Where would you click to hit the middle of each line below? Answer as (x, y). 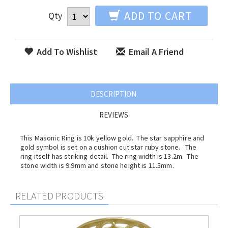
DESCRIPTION (113, 94)
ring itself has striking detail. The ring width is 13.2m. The (109, 156)
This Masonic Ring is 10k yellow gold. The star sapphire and (112, 138)
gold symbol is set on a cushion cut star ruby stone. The (109, 147)
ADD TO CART (157, 16)
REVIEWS (113, 115)
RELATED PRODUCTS (60, 196)
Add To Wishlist (66, 52)
